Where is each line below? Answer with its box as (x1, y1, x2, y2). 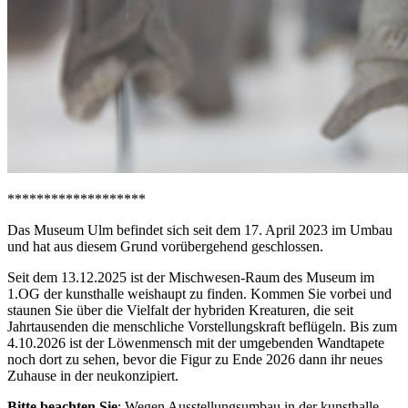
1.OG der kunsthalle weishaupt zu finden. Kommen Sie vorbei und (7, 285, 392, 301)
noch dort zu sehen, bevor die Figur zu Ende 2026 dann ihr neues (7, 351, 382, 367)
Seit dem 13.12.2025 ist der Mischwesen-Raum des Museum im (7, 269, 374, 285)
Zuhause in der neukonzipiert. (7, 367, 182, 383)
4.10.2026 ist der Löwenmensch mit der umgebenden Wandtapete (7, 334, 384, 351)
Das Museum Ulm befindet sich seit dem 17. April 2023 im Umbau (7, 221, 393, 238)
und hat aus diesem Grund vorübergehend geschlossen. (7, 238, 323, 254)
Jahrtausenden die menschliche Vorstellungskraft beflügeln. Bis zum (7, 318, 397, 334)
